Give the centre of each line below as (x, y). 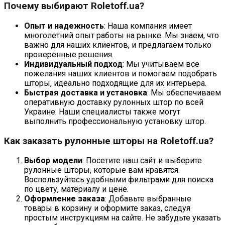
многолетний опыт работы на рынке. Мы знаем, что (122, 35)
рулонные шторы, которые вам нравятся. (102, 170)
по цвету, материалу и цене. (76, 189)
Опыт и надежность (64, 26)
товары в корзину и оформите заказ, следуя (107, 208)
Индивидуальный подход (73, 64)
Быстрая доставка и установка (86, 92)
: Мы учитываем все (161, 64)
